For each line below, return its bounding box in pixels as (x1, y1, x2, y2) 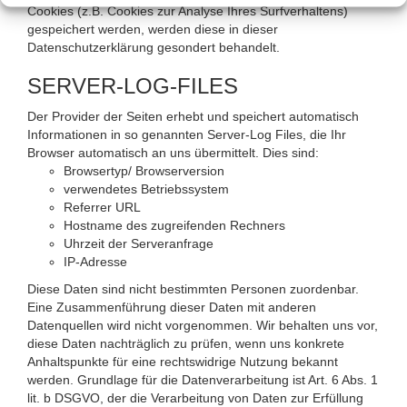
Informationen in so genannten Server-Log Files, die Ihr (27, 126, 346, 142)
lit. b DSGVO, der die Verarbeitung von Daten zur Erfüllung (27, 390, 363, 405)
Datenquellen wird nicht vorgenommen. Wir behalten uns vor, (27, 317, 378, 333)
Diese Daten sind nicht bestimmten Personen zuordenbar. (27, 281, 359, 296)
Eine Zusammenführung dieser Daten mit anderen (27, 299, 316, 314)
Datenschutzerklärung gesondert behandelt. (27, 39, 280, 55)
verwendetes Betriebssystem (64, 181, 229, 196)
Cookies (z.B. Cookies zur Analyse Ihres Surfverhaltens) (27, 3, 348, 18)
